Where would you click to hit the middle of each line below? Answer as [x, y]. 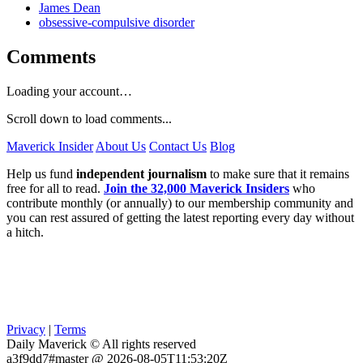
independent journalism [141, 173]
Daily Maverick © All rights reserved [101, 344]
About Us [121, 146]
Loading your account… [69, 91]
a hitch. [25, 232]
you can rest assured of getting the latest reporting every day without [180, 217]
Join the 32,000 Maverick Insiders [196, 188]
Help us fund [41, 173]
